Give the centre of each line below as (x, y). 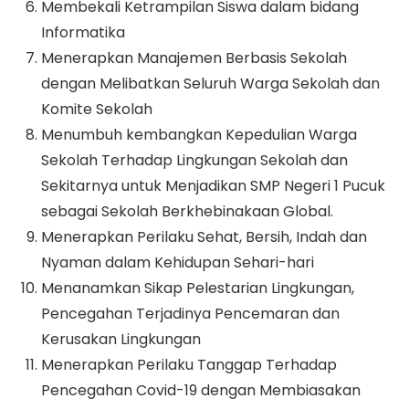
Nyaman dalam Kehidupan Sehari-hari (178, 263)
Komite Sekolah (97, 110)
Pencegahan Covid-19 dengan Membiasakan (201, 391)
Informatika (83, 33)
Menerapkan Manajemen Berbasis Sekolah (194, 58)
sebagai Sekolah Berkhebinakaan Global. (187, 212)
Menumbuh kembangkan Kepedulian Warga (199, 135)
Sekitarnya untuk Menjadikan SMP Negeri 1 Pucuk (213, 186)
